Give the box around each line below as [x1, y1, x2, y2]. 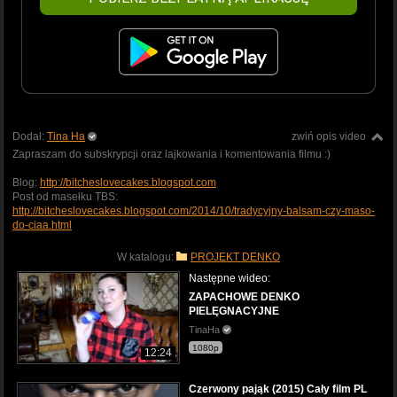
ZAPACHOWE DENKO [189, 290, 300, 303]
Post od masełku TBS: [12, 190, 118, 203]
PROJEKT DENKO [191, 250, 280, 263]
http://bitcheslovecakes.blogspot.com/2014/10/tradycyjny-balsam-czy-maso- [12, 204, 375, 217]
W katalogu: [117, 250, 176, 263]
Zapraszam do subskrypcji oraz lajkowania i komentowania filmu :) [12, 147, 331, 160]
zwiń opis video [292, 129, 366, 143]
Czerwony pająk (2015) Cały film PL [189, 382, 367, 395]
